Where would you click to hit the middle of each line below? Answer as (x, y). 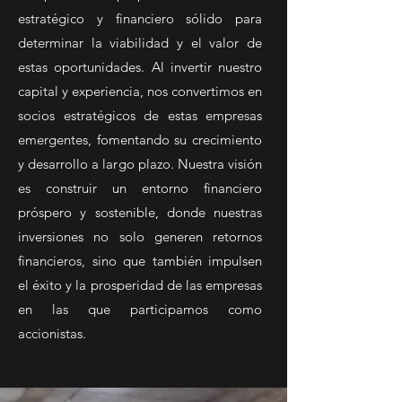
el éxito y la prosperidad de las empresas (140, 285)
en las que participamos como (140, 309)
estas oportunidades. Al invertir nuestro (140, 67)
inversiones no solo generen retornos (140, 236)
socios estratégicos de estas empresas (140, 115)
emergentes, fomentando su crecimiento (140, 140)
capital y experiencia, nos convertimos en (140, 91)
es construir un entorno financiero (140, 188)
